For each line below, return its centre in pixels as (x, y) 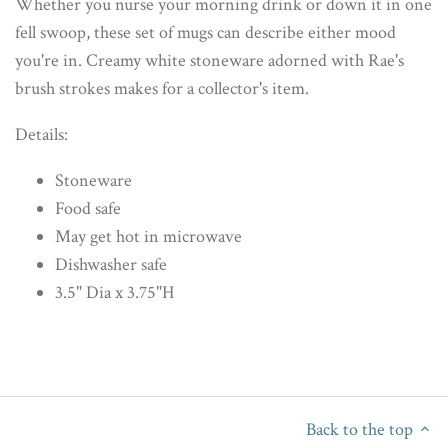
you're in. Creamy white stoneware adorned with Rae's (209, 61)
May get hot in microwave (148, 237)
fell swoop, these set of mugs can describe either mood (205, 33)
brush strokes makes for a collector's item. (164, 89)
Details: (43, 135)
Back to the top (359, 429)
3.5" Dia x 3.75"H (114, 293)
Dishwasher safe (111, 265)
